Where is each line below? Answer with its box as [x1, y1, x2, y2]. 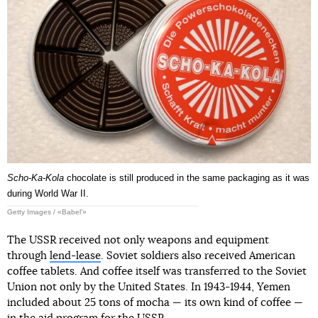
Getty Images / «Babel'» [7, 208, 87, 216]
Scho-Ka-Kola [7, 172, 64, 184]
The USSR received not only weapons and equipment [7, 235, 269, 246]
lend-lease [50, 251, 101, 262]
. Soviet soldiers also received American [101, 251, 295, 262]
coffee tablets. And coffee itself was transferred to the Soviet [7, 266, 307, 278]
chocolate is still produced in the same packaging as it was [64, 172, 309, 184]
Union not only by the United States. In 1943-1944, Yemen [7, 282, 290, 293]
